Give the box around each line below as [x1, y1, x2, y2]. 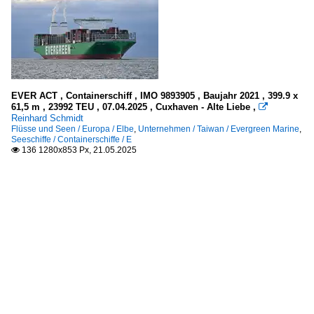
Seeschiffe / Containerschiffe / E [11, 134, 132, 144]
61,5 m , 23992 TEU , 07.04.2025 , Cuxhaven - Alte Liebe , [11, 101, 259, 112]
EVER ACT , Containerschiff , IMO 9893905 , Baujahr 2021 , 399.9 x [11, 90, 298, 101]
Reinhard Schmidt [11, 112, 83, 123]
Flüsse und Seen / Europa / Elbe [11, 123, 134, 134]
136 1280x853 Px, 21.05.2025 [20, 144, 137, 155]
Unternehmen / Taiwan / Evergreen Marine [138, 123, 299, 134]
